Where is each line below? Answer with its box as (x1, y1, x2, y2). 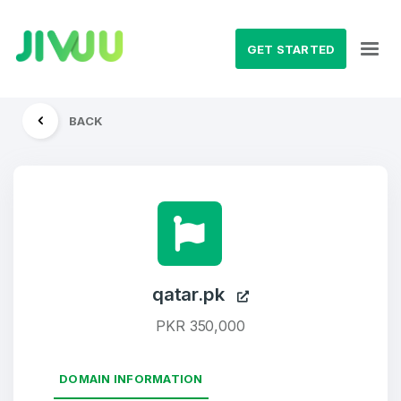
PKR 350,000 (155, 317, 246, 335)
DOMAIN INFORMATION (59, 371, 203, 386)
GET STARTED (246, 41, 336, 56)
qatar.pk (152, 283, 237, 305)
